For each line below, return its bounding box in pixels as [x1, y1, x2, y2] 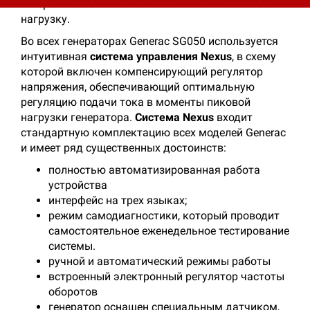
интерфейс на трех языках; [48, 193, 187, 207]
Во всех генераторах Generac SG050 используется [21, 34, 278, 48]
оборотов [48, 284, 98, 298]
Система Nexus [135, 110, 214, 124]
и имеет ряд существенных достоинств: [21, 140, 226, 154]
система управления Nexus [90, 49, 232, 63]
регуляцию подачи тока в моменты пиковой [21, 95, 250, 109]
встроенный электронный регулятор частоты [48, 269, 284, 283]
